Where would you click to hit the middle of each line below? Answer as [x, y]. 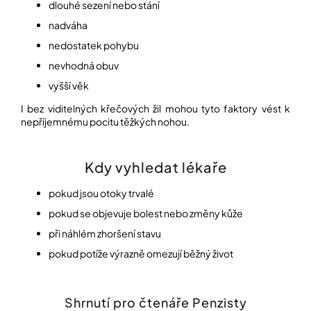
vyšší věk [69, 85]
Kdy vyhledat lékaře [155, 167]
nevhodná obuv [84, 65]
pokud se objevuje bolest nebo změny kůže [146, 213]
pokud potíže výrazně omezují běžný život [141, 253]
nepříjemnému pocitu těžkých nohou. [105, 121]
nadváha [68, 25]
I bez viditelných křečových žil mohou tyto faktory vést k [155, 108]
